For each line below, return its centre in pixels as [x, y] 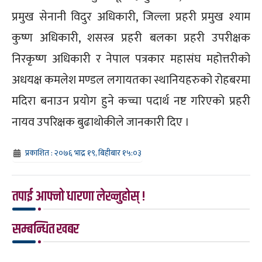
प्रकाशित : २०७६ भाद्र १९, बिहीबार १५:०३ [83, 153]
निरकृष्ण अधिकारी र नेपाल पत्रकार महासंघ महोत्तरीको [131, 59]
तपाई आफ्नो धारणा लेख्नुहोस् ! [79, 196]
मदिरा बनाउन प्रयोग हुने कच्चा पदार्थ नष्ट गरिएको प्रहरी [131, 101]
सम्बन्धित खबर [46, 229]
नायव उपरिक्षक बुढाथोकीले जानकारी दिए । [101, 122]
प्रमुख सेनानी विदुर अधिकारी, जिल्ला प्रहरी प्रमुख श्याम [131, 17]
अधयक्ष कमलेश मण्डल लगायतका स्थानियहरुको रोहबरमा [131, 80]
